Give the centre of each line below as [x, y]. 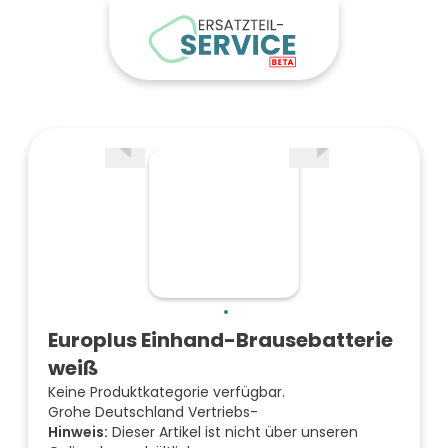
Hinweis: [78, 432]
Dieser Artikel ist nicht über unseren [233, 432]
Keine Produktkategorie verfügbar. [166, 392]
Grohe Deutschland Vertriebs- [153, 412]
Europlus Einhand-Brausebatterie [220, 340]
